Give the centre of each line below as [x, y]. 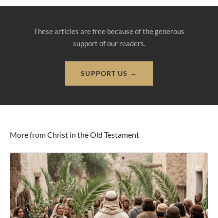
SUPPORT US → [109, 73]
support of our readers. [109, 44]
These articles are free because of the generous [109, 31]
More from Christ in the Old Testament [74, 135]
